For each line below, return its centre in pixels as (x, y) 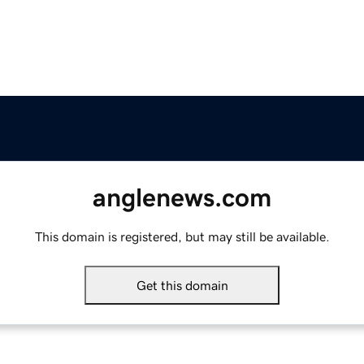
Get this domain (182, 286)
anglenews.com (182, 198)
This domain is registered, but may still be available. (182, 237)
